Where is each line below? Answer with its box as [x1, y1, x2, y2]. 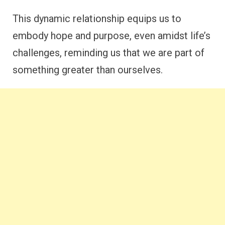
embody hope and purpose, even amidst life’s [13, 30, 210, 42]
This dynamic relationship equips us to [13, 13, 181, 25]
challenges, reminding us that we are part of [13, 47, 204, 59]
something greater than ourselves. [13, 64, 163, 76]
